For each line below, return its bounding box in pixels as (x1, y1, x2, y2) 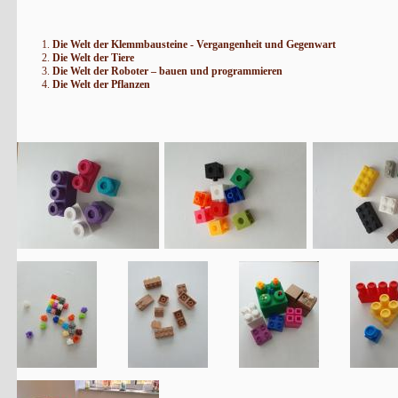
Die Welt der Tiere (52, 52, 134, 65)
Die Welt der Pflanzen (52, 78, 150, 92)
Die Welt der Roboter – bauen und (52, 65, 209, 78)
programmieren (211, 65, 283, 78)
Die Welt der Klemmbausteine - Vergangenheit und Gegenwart (52, 38, 336, 52)
